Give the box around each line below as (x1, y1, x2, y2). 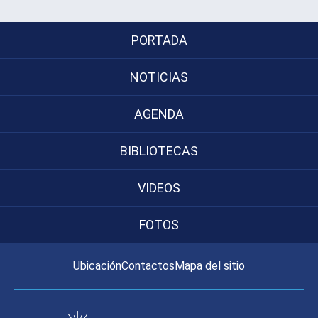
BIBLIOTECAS (120, 143, 198, 159)
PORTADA (131, 33, 187, 48)
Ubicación (73, 259, 121, 273)
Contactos (121, 259, 175, 273)
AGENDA (134, 106, 184, 122)
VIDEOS (138, 180, 180, 196)
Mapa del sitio (175, 259, 245, 273)
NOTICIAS (130, 70, 188, 85)
